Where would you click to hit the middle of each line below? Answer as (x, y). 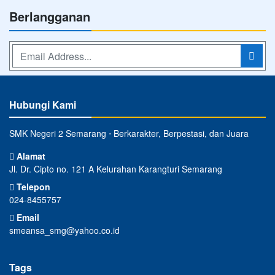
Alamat (30, 156)
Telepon (32, 187)
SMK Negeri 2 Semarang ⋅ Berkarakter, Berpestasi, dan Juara (129, 133)
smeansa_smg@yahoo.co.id (64, 230)
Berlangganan (50, 16)
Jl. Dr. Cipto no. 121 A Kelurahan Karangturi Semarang (116, 169)
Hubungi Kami (43, 105)
